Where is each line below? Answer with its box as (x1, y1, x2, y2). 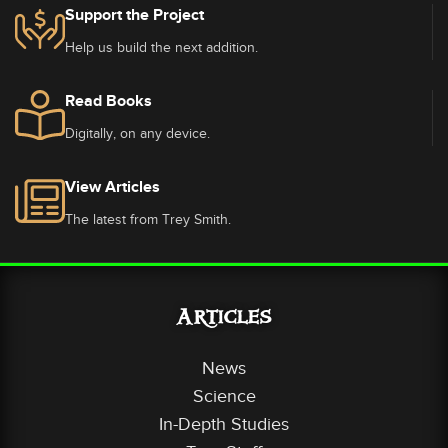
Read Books (65, 92, 152, 110)
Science (192, 386, 256, 406)
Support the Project (65, 6, 204, 24)
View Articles (65, 178, 160, 196)
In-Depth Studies (159, 414, 289, 434)
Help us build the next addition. (65, 40, 258, 55)
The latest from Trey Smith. (65, 212, 231, 227)
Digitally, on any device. (65, 126, 210, 141)
